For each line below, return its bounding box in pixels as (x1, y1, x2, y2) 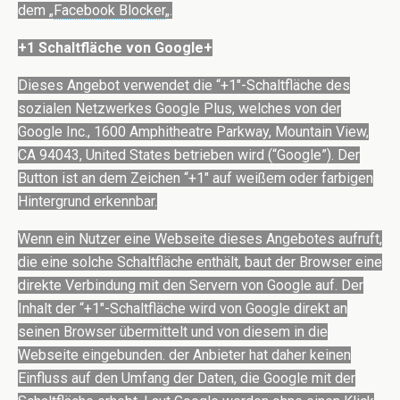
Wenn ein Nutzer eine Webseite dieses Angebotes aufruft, (18, 230, 382, 248)
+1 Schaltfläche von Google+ (18, 39, 212, 57)
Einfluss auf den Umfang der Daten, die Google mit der (18, 370, 355, 387)
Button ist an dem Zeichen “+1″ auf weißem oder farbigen (18, 170, 373, 187)
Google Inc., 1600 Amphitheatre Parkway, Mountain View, (18, 123, 369, 141)
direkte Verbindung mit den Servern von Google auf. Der (18, 277, 363, 295)
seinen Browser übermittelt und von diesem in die (18, 323, 328, 341)
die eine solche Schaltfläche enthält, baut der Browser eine (18, 254, 382, 271)
